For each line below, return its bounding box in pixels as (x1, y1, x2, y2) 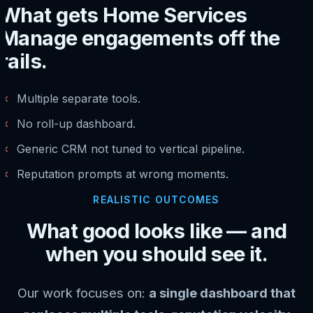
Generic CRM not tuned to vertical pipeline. (17, 141, 245, 156)
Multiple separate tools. (17, 91, 140, 105)
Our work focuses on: (17, 284, 149, 300)
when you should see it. (45, 241, 268, 266)
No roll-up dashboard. (17, 116, 136, 131)
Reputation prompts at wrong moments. (17, 166, 228, 181)
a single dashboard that (149, 284, 296, 300)
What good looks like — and (26, 218, 287, 243)
